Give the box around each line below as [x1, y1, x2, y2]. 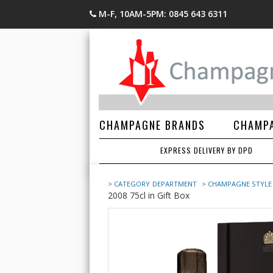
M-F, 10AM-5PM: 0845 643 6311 [99, 8, 227, 19]
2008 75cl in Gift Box [108, 190, 190, 201]
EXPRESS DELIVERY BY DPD [160, 145, 253, 155]
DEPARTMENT [152, 179, 199, 188]
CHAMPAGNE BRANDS [99, 117, 205, 133]
